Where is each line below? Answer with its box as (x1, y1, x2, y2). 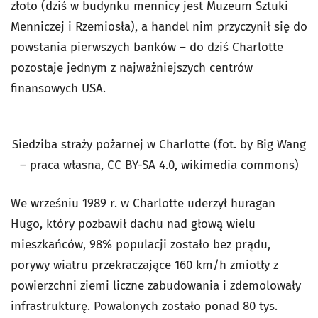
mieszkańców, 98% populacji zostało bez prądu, (11, 236, 270, 252)
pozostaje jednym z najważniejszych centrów (11, 60, 253, 75)
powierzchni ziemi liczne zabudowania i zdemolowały (11, 278, 301, 293)
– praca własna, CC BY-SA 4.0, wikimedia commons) (19, 157, 299, 172)
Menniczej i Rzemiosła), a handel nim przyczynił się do (11, 18, 307, 34)
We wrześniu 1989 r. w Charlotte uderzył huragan (11, 195, 275, 211)
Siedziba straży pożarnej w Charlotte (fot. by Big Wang (12, 136, 306, 152)
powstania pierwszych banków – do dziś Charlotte (11, 39, 283, 55)
